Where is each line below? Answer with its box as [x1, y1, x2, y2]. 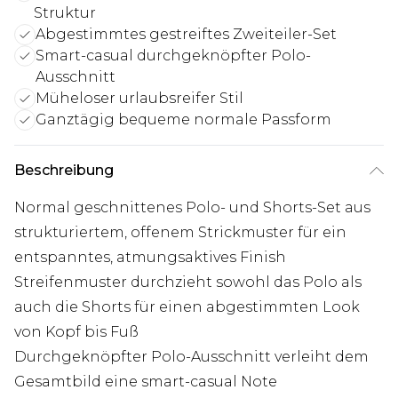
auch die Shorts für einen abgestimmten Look [14, 298, 360, 316]
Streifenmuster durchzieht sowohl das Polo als [14, 274, 362, 291]
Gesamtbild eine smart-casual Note [14, 373, 277, 391]
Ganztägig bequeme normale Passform [36, 111, 331, 129]
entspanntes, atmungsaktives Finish [14, 249, 286, 267]
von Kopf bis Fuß [14, 323, 139, 341]
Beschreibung [14, 162, 114, 179]
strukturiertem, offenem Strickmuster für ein [14, 224, 346, 242]
